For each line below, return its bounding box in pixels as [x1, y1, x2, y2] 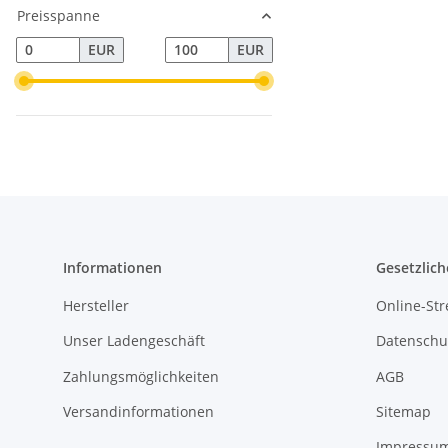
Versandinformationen [63, 402, 214, 422]
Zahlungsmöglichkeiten [63, 366, 219, 386]
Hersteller [63, 295, 129, 315]
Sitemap [375, 402, 431, 422]
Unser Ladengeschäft [63, 331, 205, 351]
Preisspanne [17, 6, 100, 25]
